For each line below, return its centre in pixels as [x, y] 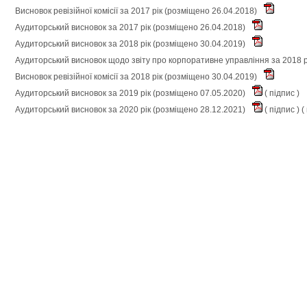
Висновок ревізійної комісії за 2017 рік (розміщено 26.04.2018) [137, 11]
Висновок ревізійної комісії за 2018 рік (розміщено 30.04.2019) [137, 76]
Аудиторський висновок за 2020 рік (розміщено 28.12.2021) [131, 109]
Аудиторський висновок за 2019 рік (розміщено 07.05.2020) [131, 93]
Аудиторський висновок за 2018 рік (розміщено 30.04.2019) [131, 44]
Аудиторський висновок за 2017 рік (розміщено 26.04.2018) [131, 27]
